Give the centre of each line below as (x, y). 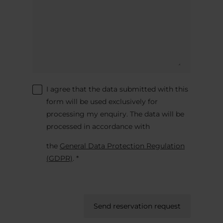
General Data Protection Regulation (122, 146)
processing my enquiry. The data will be (115, 114)
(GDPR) (59, 158)
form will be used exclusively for (102, 101)
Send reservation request (137, 206)
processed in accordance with (98, 126)
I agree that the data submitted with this (117, 89)
